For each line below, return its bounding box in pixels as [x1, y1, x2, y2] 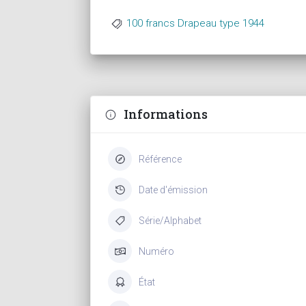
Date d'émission [139, 184, 208, 195]
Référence [139, 153, 182, 165]
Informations [124, 106, 208, 122]
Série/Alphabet [139, 214, 201, 226]
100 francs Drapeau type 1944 [126, 17, 264, 29]
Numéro [139, 245, 174, 257]
